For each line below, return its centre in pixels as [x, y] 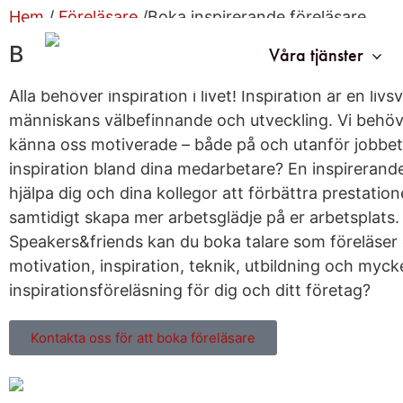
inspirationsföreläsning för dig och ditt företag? [190, 290]
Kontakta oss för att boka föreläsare [143, 338]
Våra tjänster [316, 54]
